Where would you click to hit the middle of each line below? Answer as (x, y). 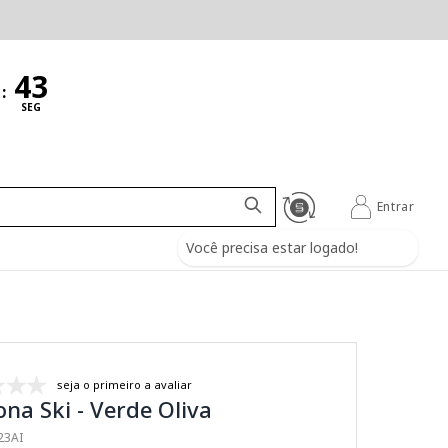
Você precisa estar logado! (272, 247)
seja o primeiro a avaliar (125, 384)
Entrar (395, 206)
